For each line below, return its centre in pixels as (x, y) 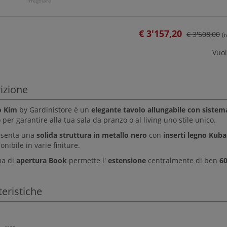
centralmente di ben (182, 160)
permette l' (87, 160)
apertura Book (41, 160)
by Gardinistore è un (55, 109)
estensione (127, 160)
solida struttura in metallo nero (91, 135)
